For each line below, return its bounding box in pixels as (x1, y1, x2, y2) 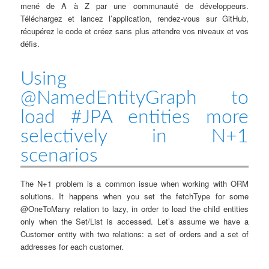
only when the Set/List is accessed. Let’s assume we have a (20, 215, 249, 227)
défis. (20, 37, 40, 49)
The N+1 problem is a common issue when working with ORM (20, 177, 249, 189)
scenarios (20, 145, 98, 165)
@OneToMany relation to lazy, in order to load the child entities (20, 202, 249, 214)
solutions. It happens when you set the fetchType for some (20, 190, 249, 202)
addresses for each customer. (20, 240, 124, 252)
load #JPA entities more (20, 107, 249, 127)
